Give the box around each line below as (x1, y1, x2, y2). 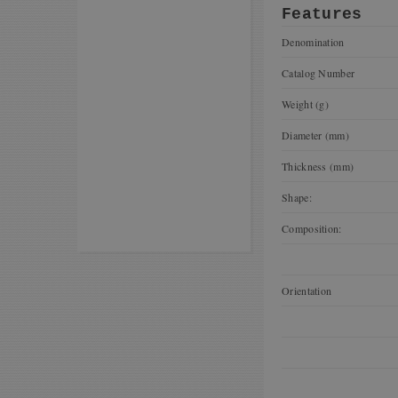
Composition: (282, 221, 342, 235)
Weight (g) (282, 97, 329, 111)
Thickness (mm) (282, 159, 354, 173)
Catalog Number (282, 66, 355, 80)
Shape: (282, 190, 312, 204)
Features (282, 5, 362, 23)
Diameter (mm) (282, 128, 349, 142)
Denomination (282, 35, 345, 49)
